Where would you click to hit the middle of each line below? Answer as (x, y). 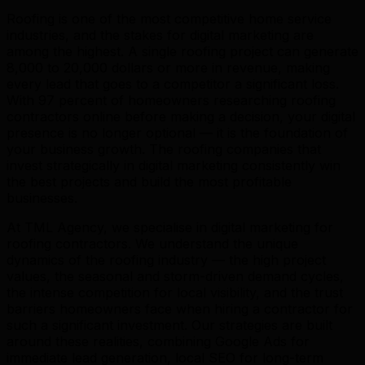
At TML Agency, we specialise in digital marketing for (170, 227)
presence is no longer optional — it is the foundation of (177, 132)
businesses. (42, 198)
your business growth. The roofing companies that (164, 149)
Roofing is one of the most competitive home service (169, 18)
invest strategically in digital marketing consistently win (174, 165)
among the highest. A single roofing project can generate (182, 51)
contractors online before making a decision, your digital (181, 116)
